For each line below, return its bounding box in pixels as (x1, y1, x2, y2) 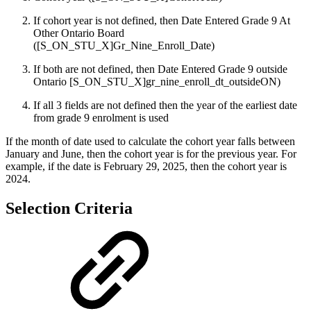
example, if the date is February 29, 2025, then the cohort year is (6, 160, 287, 172)
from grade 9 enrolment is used (33, 111, 169, 124)
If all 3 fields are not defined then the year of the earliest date (33, 99, 297, 111)
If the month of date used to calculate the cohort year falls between (6, 135, 295, 147)
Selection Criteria (6, 199, 133, 217)
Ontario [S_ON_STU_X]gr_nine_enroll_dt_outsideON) (33, 75, 280, 87)
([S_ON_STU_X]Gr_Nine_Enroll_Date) (33, 39, 215, 51)
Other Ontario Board (33, 26, 124, 39)
